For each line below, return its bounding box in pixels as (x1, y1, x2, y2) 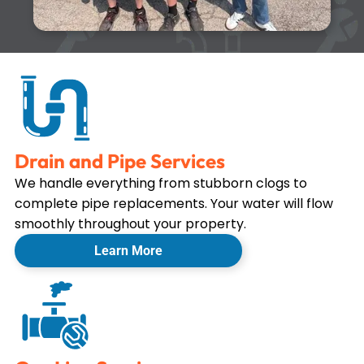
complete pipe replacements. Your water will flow (14, 194, 333, 213)
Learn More (93, 243, 162, 258)
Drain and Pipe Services (14, 149, 225, 173)
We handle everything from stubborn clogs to (14, 174, 307, 193)
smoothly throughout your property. (14, 214, 246, 233)
